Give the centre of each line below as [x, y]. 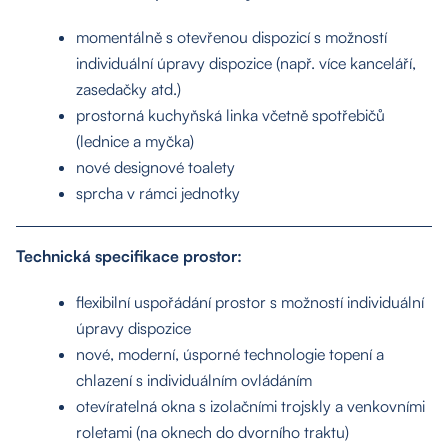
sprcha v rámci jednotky [158, 192]
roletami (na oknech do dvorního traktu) [212, 431]
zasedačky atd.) [128, 88]
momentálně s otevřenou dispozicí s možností [231, 36]
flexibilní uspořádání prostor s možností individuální [250, 301]
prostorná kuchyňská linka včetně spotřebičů [230, 114]
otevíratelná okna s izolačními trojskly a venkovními [250, 405]
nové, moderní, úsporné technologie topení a [230, 353]
